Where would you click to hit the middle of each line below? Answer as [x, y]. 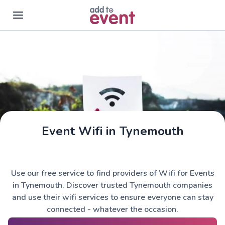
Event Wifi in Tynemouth [113, 131]
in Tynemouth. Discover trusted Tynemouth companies [113, 185]
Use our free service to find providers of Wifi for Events [113, 173]
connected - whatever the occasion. [113, 209]
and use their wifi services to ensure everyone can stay [113, 197]
